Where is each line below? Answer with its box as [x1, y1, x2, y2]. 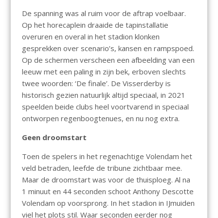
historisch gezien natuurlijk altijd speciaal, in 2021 [21, 90, 185, 100]
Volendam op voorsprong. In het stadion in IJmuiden [21, 198, 195, 208]
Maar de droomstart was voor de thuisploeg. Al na [21, 175, 190, 185]
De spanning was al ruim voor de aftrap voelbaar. [21, 8, 186, 18]
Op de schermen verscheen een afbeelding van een [21, 55, 195, 65]
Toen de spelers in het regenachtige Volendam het [21, 151, 192, 162]
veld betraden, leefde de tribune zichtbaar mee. [21, 163, 182, 173]
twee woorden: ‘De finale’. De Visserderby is [21, 78, 171, 89]
